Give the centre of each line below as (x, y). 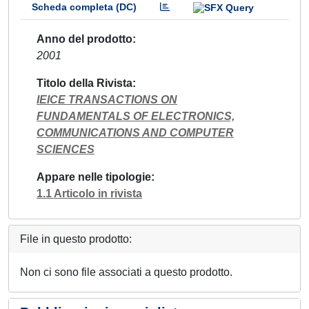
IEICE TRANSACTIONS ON (107, 99)
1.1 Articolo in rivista (89, 193)
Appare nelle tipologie (94, 177)
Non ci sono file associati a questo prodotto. (126, 272)
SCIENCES (66, 149)
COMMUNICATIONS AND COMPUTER (135, 132)
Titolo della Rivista (84, 83)
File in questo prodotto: (76, 239)
